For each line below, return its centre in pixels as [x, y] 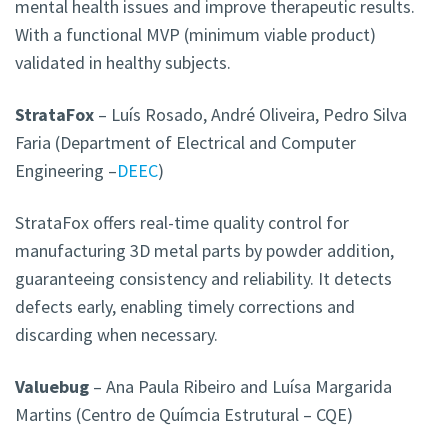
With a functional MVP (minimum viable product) [195, 35]
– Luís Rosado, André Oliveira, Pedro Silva [250, 115]
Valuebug [52, 387]
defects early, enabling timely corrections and [185, 307]
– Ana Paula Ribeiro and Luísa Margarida [240, 387]
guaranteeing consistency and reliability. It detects [203, 279]
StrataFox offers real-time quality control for [182, 223]
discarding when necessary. [116, 335]
